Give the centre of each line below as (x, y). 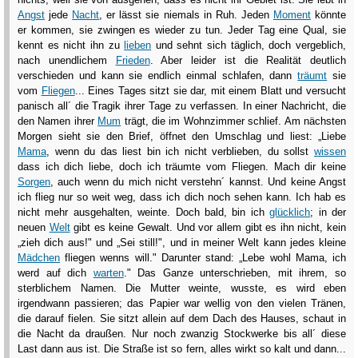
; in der (328, 213)
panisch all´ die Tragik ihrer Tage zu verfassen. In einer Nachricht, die (182, 106)
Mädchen (39, 258)
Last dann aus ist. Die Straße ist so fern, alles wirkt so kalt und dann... (182, 349)
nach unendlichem (67, 61)
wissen (330, 152)
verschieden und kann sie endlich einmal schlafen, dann (158, 76)
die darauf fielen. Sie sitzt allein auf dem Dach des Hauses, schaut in (182, 319)
